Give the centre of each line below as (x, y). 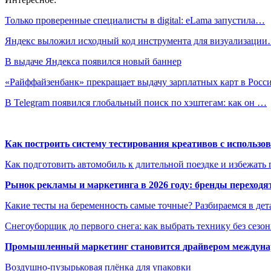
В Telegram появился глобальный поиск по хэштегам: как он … (136, 102)
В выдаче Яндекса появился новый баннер (93, 61)
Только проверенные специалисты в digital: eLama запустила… (135, 20)
